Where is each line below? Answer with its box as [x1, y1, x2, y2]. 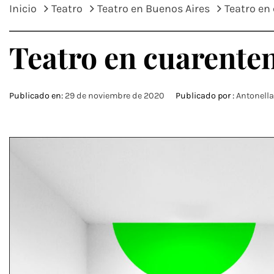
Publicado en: [9, 91, 65, 101]
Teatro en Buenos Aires [97, 2, 210, 15]
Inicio [9, 2, 37, 15]
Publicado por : [174, 91, 236, 101]
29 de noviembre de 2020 [65, 91, 165, 101]
